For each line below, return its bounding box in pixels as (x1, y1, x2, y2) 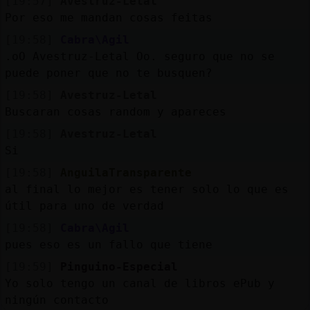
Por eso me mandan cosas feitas (4, 10, 212, 24)
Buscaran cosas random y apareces (4, 104, 226, 118)
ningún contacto (4, 293, 109, 307)
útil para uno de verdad (4, 199, 164, 212)
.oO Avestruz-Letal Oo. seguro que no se (4, 49, 275, 63)
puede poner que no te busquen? (4, 66, 212, 80)
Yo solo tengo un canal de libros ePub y (4, 276, 275, 290)
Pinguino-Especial (60, 259, 178, 273)
